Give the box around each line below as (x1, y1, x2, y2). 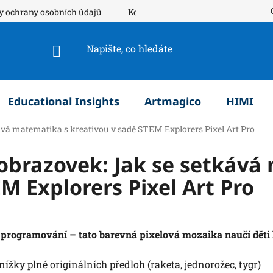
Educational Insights (8, 94, 119, 108)
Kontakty (128, 5, 165, 18)
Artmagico (144, 94, 201, 108)
